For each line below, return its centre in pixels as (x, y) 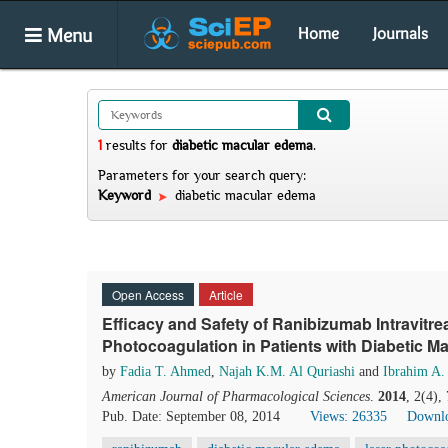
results (126, 145)
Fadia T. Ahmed (165, 371)
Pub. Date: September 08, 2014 (191, 416)
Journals (400, 33)
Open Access (148, 294)
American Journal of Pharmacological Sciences (236, 396)
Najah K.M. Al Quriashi (287, 371)
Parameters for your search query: (202, 175)
